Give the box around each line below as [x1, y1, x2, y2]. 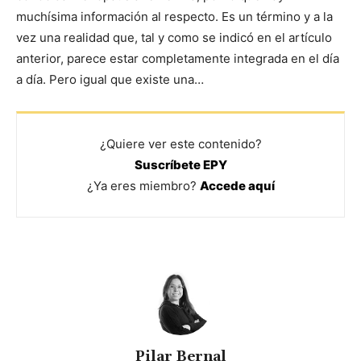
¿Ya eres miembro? [86, 177, 200, 193]
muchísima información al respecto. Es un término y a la [16, 8, 333, 24]
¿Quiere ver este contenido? [99, 135, 262, 151]
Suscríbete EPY [134, 156, 227, 172]
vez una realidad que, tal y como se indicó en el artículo [16, 29, 332, 45]
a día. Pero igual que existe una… [16, 71, 204, 87]
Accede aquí [199, 177, 275, 193]
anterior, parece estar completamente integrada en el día [16, 50, 339, 66]
